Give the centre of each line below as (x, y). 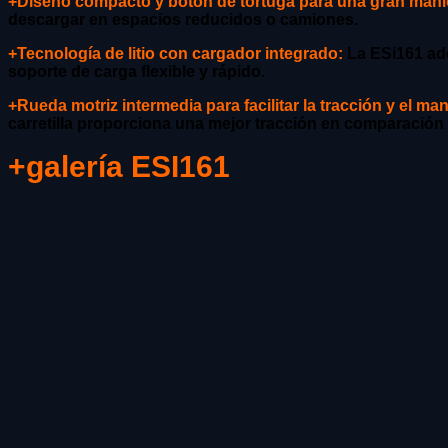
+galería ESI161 (119, 165)
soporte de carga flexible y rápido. (136, 71)
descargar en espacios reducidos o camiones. (183, 19)
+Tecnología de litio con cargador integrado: (175, 53)
